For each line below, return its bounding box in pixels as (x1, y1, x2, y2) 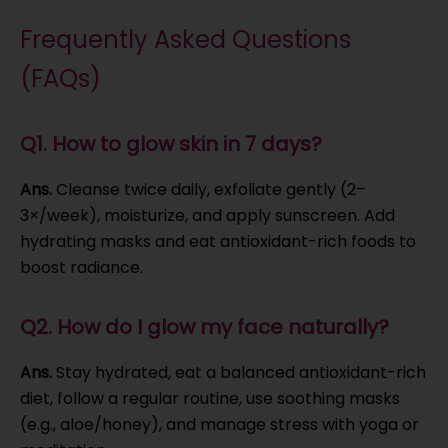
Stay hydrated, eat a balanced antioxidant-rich (52, 360, 426, 384)
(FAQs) (20, 61, 101, 95)
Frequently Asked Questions (20, 22, 351, 56)
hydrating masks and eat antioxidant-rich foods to (20, 229, 416, 253)
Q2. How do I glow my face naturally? (20, 312, 389, 341)
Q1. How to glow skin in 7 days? (20, 129, 322, 158)
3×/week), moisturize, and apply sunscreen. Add (20, 203, 395, 227)
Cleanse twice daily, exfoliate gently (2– (52, 177, 366, 201)
